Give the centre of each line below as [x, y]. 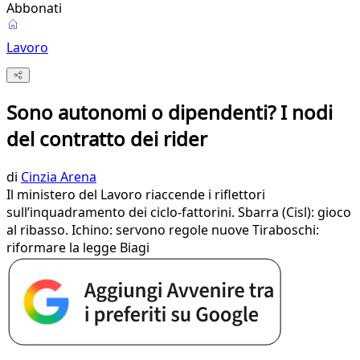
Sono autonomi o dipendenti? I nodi [170, 112]
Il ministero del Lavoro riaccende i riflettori [136, 195]
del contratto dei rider [107, 139]
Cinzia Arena [59, 177]
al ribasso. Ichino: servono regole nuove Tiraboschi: [163, 230]
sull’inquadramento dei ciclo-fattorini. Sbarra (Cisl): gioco [179, 213]
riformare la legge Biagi [78, 248]
